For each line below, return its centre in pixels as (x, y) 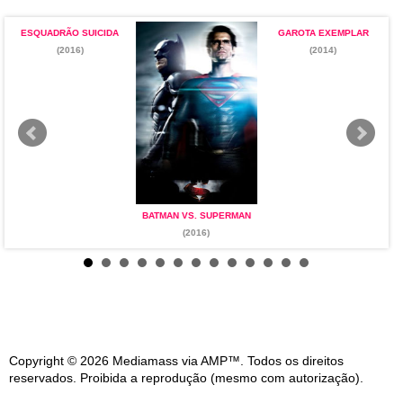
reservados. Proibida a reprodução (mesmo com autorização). (186, 378)
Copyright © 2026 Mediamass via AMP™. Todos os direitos (176, 361)
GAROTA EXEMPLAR (323, 33)
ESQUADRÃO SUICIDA (70, 33)
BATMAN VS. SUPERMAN (196, 216)
